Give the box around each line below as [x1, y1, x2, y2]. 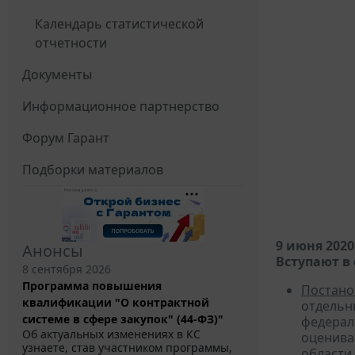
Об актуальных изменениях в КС [22, 326, 200, 342]
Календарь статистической [35, 15, 204, 33]
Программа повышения [22, 278, 162, 294]
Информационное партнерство [22, 97, 219, 116]
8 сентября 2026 [22, 261, 111, 277]
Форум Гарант [22, 129, 109, 147]
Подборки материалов [22, 161, 163, 179]
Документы [22, 66, 92, 84]
